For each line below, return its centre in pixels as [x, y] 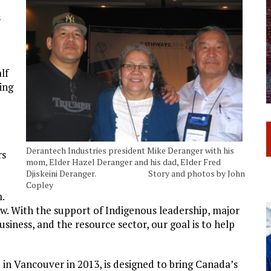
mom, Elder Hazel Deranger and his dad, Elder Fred [123, 162]
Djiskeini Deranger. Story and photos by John [135, 174]
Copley [39, 185]
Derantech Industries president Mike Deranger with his [130, 151]
